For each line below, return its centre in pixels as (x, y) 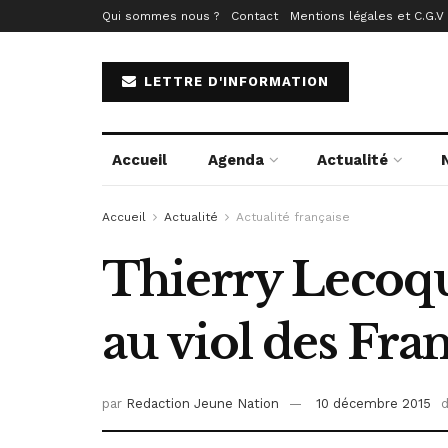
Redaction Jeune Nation (202, 404)
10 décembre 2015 (373, 404)
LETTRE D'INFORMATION (234, 81)
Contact (254, 16)
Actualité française (293, 217)
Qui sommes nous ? (160, 16)
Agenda (235, 160)
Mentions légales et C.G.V (367, 16)
